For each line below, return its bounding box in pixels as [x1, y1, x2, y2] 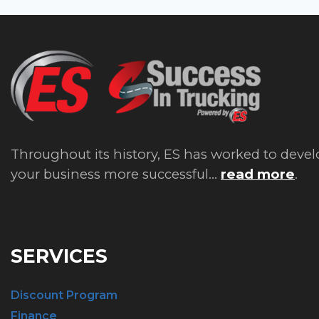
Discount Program [11, 288, 117, 303]
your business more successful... [11, 166, 221, 183]
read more [221, 166, 295, 183]
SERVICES [11, 244, 108, 268]
